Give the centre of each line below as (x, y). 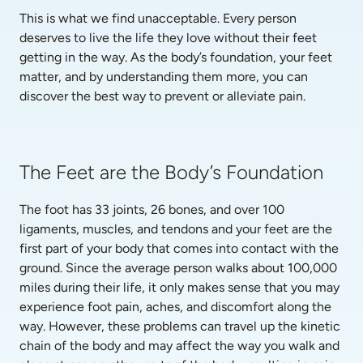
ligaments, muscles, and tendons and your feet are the (176, 229)
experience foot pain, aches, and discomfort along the (175, 307)
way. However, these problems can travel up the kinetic (180, 326)
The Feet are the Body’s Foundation (171, 172)
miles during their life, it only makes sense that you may (179, 287)
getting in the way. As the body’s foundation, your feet (176, 57)
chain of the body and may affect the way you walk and (179, 346)
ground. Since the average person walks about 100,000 (178, 268)
